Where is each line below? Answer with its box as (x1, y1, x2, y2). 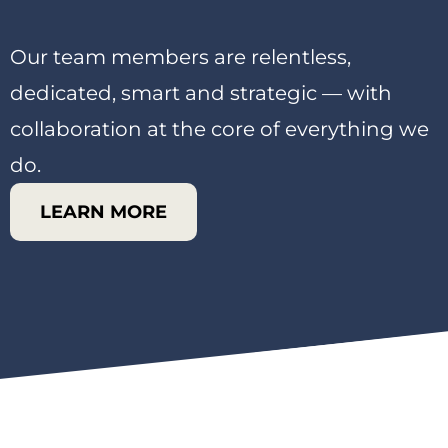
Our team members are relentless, (10, 45, 351, 70)
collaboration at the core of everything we (10, 117, 429, 142)
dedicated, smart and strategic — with (10, 81, 392, 106)
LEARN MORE (40, 201, 167, 224)
